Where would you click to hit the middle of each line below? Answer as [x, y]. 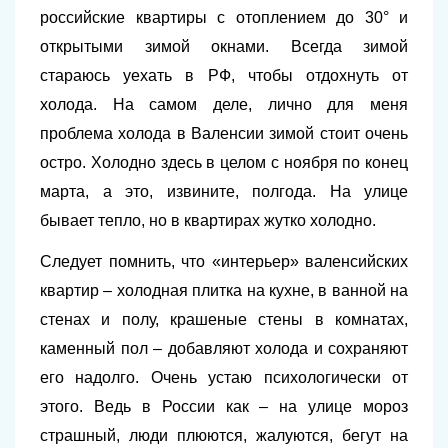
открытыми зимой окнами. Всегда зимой [224, 46]
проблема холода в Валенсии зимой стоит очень [224, 133]
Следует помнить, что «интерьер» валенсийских [224, 261]
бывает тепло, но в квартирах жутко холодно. [208, 220]
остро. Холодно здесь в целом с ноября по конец [224, 162]
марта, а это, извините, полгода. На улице [224, 191]
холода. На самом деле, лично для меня [224, 104]
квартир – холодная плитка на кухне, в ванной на [224, 290]
